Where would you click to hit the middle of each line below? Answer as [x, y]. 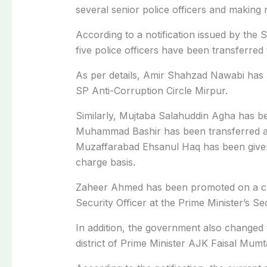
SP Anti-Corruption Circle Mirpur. [151, 90]
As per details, [109, 75]
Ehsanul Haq [171, 146]
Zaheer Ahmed [109, 187]
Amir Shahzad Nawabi [193, 75]
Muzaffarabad [109, 146]
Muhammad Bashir [118, 131]
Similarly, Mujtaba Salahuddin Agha [155, 115]
